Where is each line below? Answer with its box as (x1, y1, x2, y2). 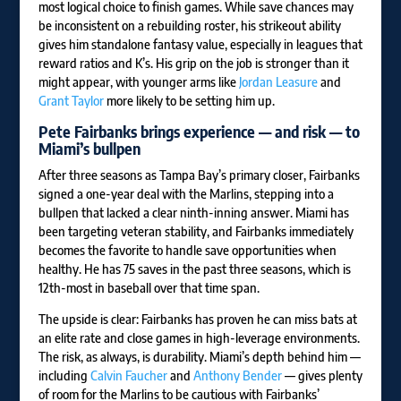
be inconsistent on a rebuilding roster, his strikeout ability (38, 18, 341, 34)
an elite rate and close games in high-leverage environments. (38, 330, 360, 346)
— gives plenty (281, 368, 363, 384)
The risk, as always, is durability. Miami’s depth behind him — (38, 349, 361, 365)
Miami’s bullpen (38, 138, 141, 159)
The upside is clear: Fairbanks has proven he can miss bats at (38, 311, 357, 328)
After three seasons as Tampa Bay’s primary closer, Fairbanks (38, 167, 360, 183)
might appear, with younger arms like (38, 74, 239, 90)
